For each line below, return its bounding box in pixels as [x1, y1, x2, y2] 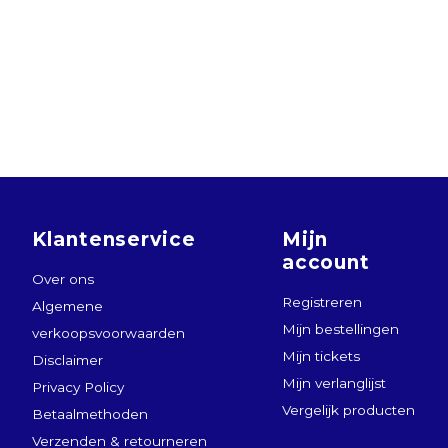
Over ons [31, 271, 94, 287]
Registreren [281, 294, 362, 310]
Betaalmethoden [31, 406, 148, 422]
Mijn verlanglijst [281, 375, 386, 391]
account [281, 251, 371, 274]
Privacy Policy [31, 379, 124, 395]
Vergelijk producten [281, 402, 415, 418]
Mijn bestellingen [281, 321, 399, 337]
